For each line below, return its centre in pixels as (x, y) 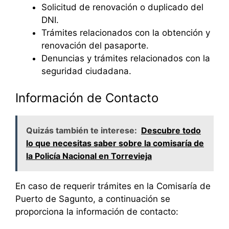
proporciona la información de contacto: (97, 211)
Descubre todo (171, 130)
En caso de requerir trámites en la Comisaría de (113, 186)
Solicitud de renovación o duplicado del (122, 7)
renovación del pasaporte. (95, 46)
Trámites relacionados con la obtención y (126, 33)
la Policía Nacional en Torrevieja (89, 156)
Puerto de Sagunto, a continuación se (93, 199)
